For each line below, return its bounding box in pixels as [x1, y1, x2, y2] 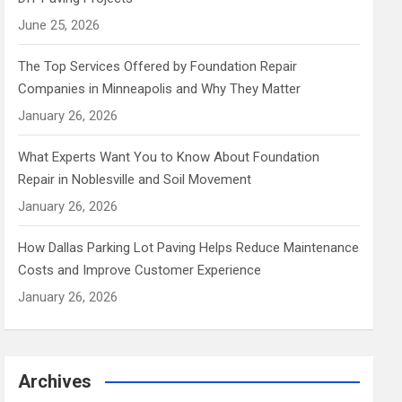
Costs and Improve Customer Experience [18, 262, 262, 279]
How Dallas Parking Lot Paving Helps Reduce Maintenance [18, 240, 360, 257]
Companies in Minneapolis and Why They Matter [18, 81, 301, 98]
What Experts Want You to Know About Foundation [18, 149, 320, 166]
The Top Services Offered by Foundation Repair [18, 58, 298, 75]
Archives [18, 371, 92, 393]
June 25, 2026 [18, 17, 100, 34]
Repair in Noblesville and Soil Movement [18, 171, 252, 188]
